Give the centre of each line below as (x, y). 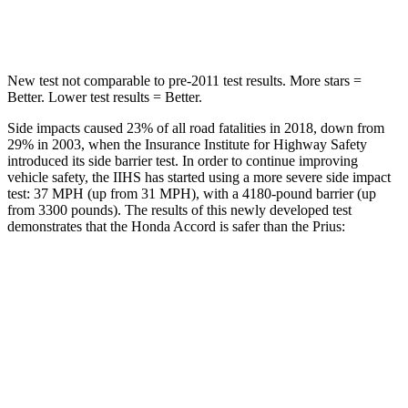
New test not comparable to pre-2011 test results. (147, 80)
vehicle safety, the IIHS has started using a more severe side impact (199, 177)
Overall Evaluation (127, 326)
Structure (127, 367)
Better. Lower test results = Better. (105, 97)
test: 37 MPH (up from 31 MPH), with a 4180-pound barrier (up (192, 193)
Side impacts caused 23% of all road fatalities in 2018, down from (196, 127)
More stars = (324, 80)
